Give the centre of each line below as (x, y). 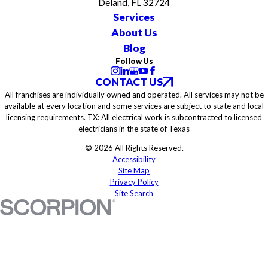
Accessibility (134, 159)
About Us (134, 32)
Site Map (134, 171)
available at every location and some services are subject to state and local (134, 106)
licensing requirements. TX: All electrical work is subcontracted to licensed (134, 118)
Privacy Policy (134, 182)
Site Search (134, 194)
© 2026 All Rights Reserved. (134, 148)
